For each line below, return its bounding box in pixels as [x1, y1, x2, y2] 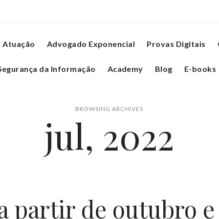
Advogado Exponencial [46, 39, 135, 48]
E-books [184, 64, 217, 73]
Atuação [2, 39, 35, 48]
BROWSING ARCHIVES [75, 105, 144, 112]
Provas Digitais [147, 39, 206, 48]
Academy [107, 64, 143, 73]
